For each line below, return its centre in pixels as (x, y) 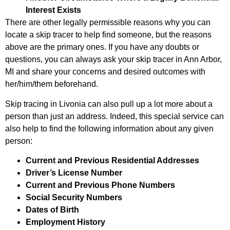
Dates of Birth (52, 209)
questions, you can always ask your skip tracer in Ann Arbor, (113, 60)
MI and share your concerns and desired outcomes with (105, 72)
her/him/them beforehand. (52, 84)
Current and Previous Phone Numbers (100, 185)
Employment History (65, 222)
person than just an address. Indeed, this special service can (114, 116)
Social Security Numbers (74, 197)
